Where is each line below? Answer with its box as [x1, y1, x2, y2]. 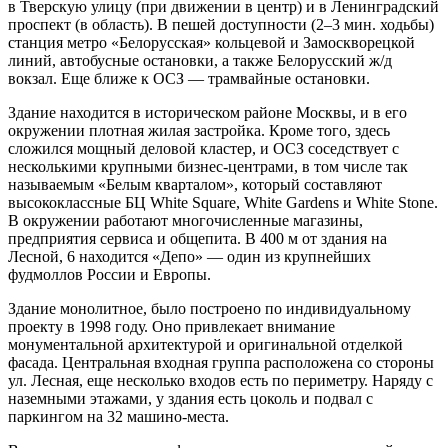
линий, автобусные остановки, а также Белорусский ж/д [8, 51, 392, 69]
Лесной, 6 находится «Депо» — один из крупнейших [8, 247, 371, 265]
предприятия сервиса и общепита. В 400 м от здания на [8, 229, 387, 247]
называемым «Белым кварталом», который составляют [8, 175, 382, 193]
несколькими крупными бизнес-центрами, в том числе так [8, 157, 408, 175]
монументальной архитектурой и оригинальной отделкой [8, 335, 403, 353]
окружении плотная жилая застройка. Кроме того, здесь [8, 121, 390, 139]
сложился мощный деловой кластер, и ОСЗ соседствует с [8, 139, 399, 157]
